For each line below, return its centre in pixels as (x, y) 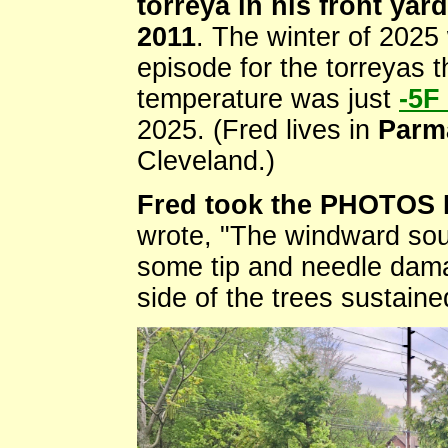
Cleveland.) (206, 160)
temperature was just (268, 98)
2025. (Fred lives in (257, 129)
